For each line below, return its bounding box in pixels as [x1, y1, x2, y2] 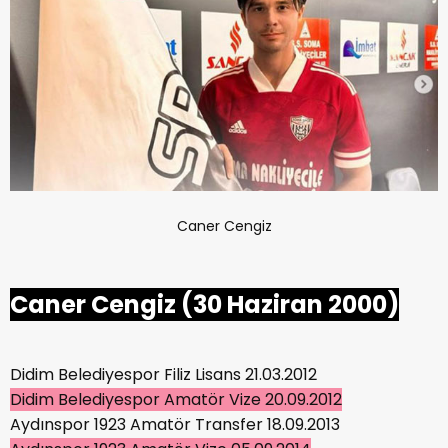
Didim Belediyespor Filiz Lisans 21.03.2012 [10, 362, 317, 386]
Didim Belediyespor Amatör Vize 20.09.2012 [10, 387, 342, 411]
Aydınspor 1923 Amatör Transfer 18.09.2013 [10, 412, 340, 436]
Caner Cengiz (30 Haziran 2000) [10, 287, 399, 321]
